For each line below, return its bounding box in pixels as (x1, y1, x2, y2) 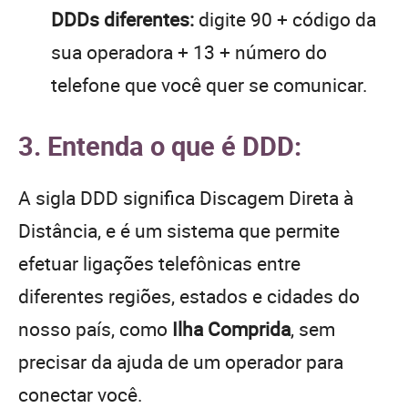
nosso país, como (18, 315, 172, 342)
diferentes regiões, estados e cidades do (18, 282, 360, 309)
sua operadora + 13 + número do (51, 38, 327, 65)
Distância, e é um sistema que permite (18, 217, 340, 243)
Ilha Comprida (172, 315, 291, 342)
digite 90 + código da (194, 5, 376, 32)
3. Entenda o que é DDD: (18, 127, 301, 163)
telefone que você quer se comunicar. (51, 71, 368, 97)
